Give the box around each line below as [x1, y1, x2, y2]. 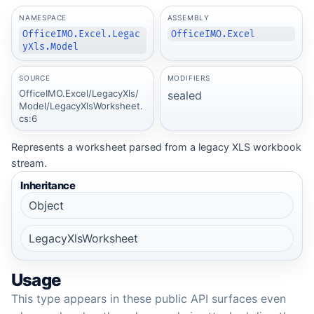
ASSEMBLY [167, 13, 210, 22]
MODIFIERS [167, 74, 210, 83]
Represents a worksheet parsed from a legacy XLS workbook [11, 141, 301, 153]
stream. [11, 157, 47, 170]
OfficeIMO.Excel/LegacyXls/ [18, 87, 139, 99]
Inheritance [20, 179, 76, 192]
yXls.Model [22, 41, 79, 53]
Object [28, 198, 64, 212]
